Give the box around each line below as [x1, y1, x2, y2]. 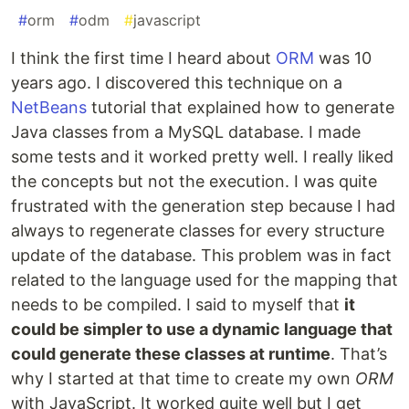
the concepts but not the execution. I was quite [11, 172, 377, 192]
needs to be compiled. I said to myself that [11, 295, 344, 315]
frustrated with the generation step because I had [11, 196, 395, 216]
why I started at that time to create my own [11, 369, 355, 389]
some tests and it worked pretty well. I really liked [11, 147, 393, 167]
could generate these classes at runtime [11, 344, 330, 364]
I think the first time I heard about [11, 48, 276, 68]
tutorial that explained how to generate [87, 98, 394, 118]
